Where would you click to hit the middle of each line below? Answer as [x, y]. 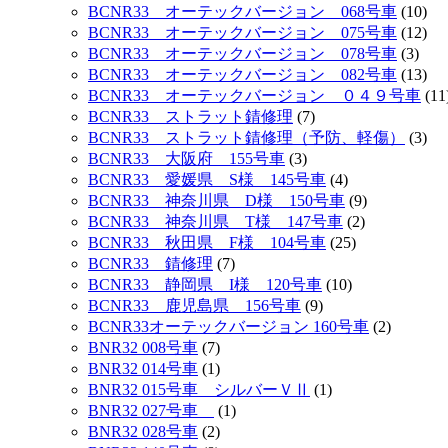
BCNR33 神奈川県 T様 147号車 [215, 221]
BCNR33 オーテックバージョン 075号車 [242, 32]
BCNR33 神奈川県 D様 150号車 [216, 200]
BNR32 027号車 [151, 410]
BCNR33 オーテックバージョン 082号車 [242, 74]
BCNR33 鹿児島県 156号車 [194, 305]
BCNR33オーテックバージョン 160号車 [228, 326]
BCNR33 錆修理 [150, 263]
